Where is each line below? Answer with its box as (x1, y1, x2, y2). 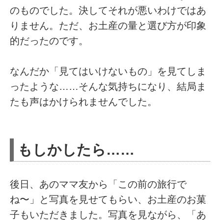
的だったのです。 (10, 35, 89, 46)
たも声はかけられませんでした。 (10, 96, 158, 108)
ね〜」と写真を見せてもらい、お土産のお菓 (10, 194, 207, 205)
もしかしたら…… (18, 141, 135, 158)
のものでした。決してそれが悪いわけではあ (10, 4, 207, 16)
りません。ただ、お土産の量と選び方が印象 (10, 20, 207, 31)
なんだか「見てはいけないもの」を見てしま (10, 66, 207, 77)
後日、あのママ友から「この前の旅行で (10, 179, 187, 190)
